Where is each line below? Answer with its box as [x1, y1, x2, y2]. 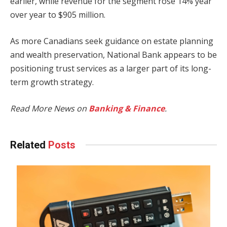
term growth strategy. [10, 76, 94, 88]
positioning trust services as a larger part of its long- [10, 62, 211, 74]
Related [10, 138, 48, 151]
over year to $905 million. [10, 9, 105, 21]
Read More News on [10, 102, 89, 114]
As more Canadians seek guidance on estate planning [10, 35, 213, 47]
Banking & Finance [89, 102, 165, 114]
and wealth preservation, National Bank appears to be [10, 49, 217, 60]
